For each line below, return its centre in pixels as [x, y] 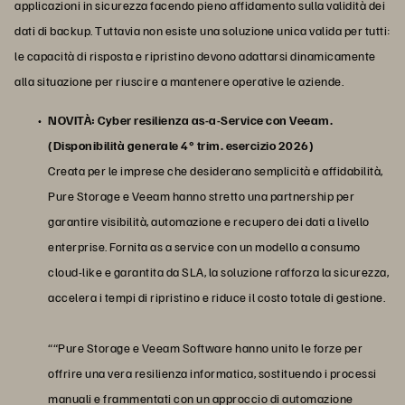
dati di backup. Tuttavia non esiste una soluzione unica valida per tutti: [202, 30]
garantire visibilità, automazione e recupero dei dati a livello [209, 221]
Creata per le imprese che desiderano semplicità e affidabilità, [216, 170]
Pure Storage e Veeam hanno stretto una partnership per [201, 195]
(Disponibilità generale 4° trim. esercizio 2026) [181, 145]
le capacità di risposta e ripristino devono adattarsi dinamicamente [195, 55]
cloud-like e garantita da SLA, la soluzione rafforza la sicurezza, [218, 271]
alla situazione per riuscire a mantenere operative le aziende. [179, 80]
